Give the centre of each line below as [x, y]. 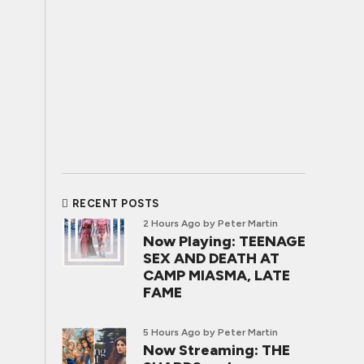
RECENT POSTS [115, 204]
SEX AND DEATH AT [211, 258]
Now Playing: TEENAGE [224, 241]
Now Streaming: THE [217, 350]
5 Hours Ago [172, 332]
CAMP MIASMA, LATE [217, 275]
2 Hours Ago [172, 223]
